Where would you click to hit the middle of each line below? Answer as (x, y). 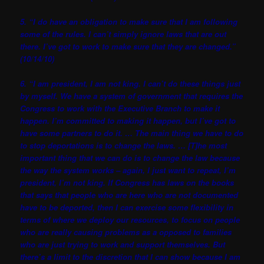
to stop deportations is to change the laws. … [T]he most (124, 146)
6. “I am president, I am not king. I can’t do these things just (131, 84)
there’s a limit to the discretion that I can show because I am (131, 257)
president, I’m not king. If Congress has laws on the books (127, 183)
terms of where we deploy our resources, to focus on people (130, 220)
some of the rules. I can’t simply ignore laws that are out (123, 34)
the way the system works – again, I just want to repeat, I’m (128, 170)
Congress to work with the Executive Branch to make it (120, 108)
